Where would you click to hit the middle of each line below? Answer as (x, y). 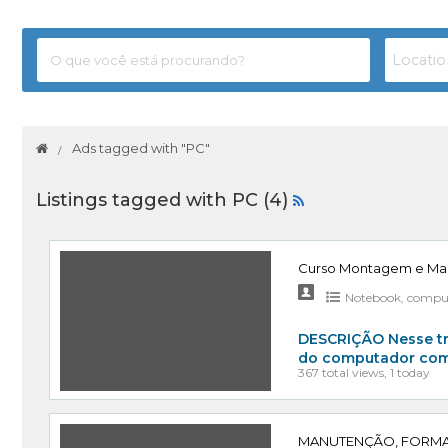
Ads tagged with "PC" (141, 148)
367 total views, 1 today (364, 373)
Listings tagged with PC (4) (164, 200)
